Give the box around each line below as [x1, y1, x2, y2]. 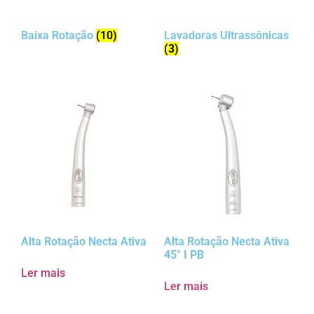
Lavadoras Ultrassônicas [164, 29, 289, 43]
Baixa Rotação [21, 29, 96, 43]
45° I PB [164, 248, 204, 262]
